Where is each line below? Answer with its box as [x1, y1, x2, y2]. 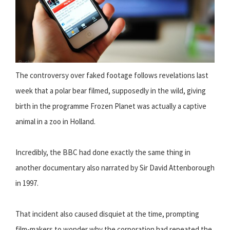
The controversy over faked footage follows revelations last [15, 70, 208, 81]
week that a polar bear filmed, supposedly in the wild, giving [15, 86, 206, 96]
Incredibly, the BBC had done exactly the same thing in [15, 147, 190, 158]
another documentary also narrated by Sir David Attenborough [15, 163, 215, 173]
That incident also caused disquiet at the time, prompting [15, 209, 199, 219]
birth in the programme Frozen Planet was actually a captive [15, 101, 206, 111]
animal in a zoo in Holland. [15, 117, 95, 127]
